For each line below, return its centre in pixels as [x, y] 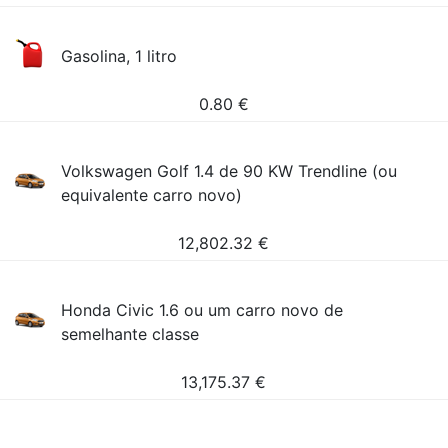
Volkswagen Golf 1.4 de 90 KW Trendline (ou [229, 171]
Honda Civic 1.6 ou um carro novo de [202, 310]
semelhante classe [130, 334]
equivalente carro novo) [152, 195]
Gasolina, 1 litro [119, 56]
